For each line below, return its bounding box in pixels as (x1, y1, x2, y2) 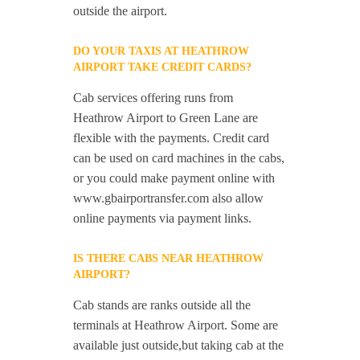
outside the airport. (73, 4, 168, 18)
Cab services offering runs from (73, 91, 234, 105)
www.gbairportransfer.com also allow (73, 191, 264, 206)
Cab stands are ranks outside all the (73, 298, 252, 313)
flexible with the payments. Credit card (73, 131, 270, 145)
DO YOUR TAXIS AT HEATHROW (73, 45, 250, 58)
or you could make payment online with (73, 171, 276, 186)
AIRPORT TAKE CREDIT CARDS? (73, 61, 252, 74)
